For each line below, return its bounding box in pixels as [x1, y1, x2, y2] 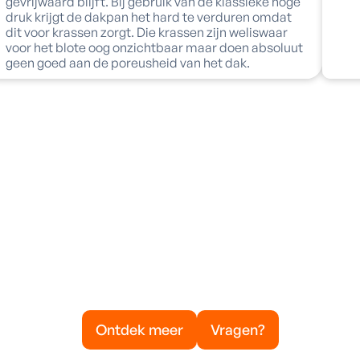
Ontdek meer [95, 321, 183, 338]
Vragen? [210, 321, 265, 338]
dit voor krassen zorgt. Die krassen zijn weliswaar [5, 24, 288, 40]
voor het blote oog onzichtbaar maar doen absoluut [5, 39, 303, 55]
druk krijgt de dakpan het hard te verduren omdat [5, 9, 292, 25]
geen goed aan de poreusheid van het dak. [5, 55, 250, 71]
